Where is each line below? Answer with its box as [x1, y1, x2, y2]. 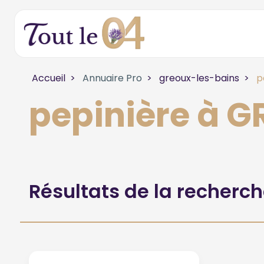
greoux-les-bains [159, 71, 239, 85]
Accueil [31, 71, 65, 85]
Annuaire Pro [80, 71, 142, 85]
